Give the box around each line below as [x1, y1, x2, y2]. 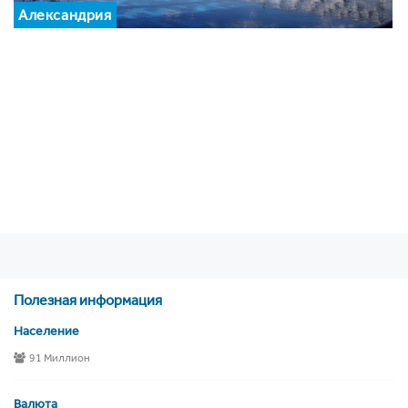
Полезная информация [14, 291, 162, 310]
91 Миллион [29, 352, 90, 365]
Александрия [18, 6, 112, 25]
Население [14, 323, 79, 340]
